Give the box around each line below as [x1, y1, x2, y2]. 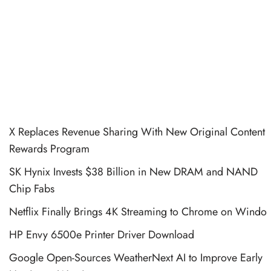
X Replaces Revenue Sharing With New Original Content [9, 123, 265, 140]
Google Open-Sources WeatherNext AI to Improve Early [9, 249, 263, 266]
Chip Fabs [9, 180, 54, 197]
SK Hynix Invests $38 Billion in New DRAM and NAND [9, 163, 258, 180]
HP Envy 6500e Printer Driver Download [9, 226, 194, 243]
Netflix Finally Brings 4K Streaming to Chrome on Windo [9, 203, 267, 220]
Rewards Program [9, 140, 90, 157]
